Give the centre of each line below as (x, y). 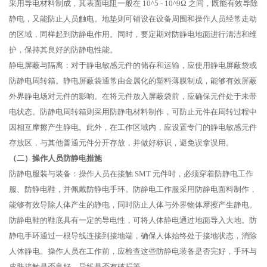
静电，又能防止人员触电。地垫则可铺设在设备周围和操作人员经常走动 (133, 19)
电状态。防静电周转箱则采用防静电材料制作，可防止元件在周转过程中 (133, 112)
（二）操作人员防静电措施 (55, 159)
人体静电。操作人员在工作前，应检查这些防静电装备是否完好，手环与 (133, 252)
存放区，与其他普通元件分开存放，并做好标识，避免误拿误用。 (121, 143)
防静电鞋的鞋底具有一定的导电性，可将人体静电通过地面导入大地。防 (133, 221)
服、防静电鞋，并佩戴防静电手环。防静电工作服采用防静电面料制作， (133, 190)
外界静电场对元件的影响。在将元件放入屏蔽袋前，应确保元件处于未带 (133, 97)
